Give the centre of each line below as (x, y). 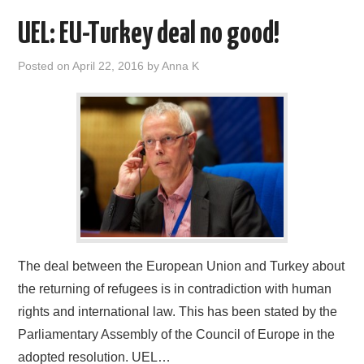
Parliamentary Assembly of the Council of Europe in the (177, 334)
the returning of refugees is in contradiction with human (175, 289)
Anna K (181, 66)
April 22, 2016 (108, 66)
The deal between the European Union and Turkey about (182, 266)
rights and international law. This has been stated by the (178, 312)
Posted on (45, 66)
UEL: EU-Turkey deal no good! (149, 35)
